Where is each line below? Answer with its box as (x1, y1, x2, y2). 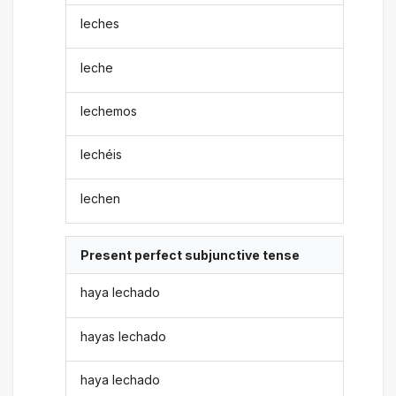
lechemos (80, 103, 138, 118)
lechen (80, 190, 121, 206)
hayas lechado (80, 328, 167, 344)
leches (80, 16, 120, 32)
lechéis (80, 147, 123, 163)
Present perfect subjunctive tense (80, 247, 301, 263)
